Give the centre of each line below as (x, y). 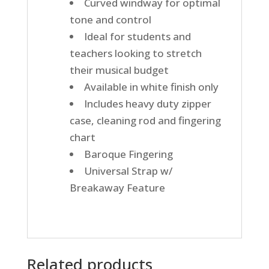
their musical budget (119, 70)
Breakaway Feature (117, 188)
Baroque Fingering (128, 154)
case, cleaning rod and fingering (145, 121)
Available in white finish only (151, 87)
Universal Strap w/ (128, 171)
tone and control (110, 20)
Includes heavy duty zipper (147, 104)
